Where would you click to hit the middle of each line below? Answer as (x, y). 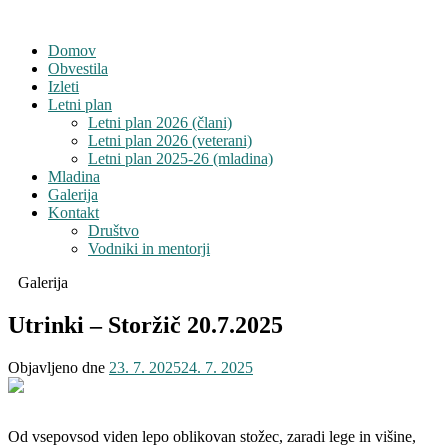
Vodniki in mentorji (149, 248)
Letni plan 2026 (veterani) (170, 140)
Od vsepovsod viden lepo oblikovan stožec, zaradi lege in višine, (212, 436)
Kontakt (73, 212)
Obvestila (78, 68)
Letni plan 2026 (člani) (160, 122)
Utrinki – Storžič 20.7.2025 (145, 324)
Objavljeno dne (58, 367)
